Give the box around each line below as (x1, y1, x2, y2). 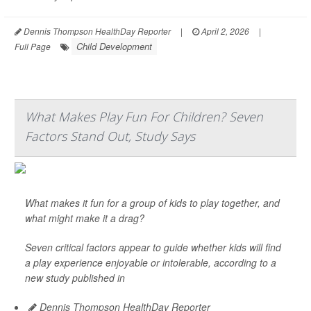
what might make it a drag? (25, 211, 144, 226)
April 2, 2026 (199, 25, 249, 37)
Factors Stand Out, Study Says (25, 128, 195, 145)
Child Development (76, 40, 152, 53)
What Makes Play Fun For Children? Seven (25, 108, 263, 126)
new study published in (25, 271, 125, 285)
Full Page (15, 40, 51, 53)
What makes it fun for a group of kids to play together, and (25, 196, 280, 210)
